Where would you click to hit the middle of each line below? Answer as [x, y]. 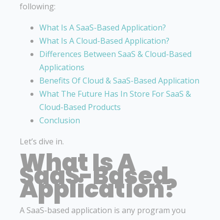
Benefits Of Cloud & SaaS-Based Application [119, 80]
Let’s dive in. [42, 141]
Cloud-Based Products [80, 107]
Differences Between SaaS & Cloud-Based [115, 54]
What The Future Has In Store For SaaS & [115, 94]
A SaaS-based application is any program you [103, 210]
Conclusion [60, 120]
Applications [62, 67]
